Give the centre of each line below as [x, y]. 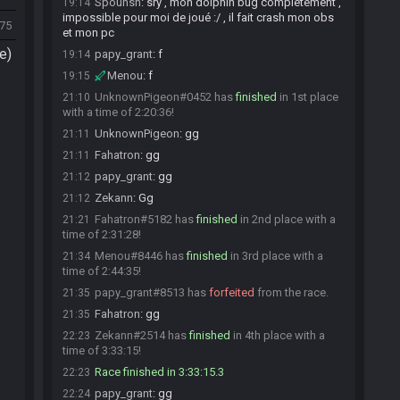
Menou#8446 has [141, 256]
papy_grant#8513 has [152, 292]
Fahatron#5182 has [146, 219]
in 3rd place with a [275, 256]
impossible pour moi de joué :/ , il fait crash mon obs [198, 17]
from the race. [292, 292]
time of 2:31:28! [102, 234]
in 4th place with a [278, 335]
